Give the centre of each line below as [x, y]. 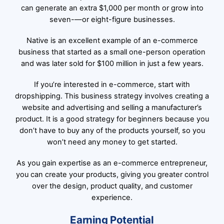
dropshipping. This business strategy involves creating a [112, 96]
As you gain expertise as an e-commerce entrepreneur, [112, 163]
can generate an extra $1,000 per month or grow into [112, 8]
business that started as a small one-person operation [112, 52]
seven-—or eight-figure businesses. [112, 20]
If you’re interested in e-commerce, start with [112, 85]
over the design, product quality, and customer [112, 186]
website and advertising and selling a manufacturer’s [112, 108]
